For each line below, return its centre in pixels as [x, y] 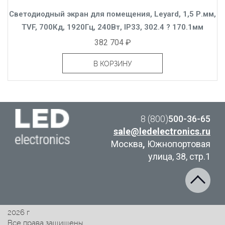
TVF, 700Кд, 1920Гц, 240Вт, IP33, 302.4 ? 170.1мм [113, 27]
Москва [127, 144]
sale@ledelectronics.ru [162, 131]
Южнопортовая [179, 144]
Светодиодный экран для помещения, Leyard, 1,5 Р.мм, [113, 14]
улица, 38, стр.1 [179, 156]
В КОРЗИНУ [113, 64]
